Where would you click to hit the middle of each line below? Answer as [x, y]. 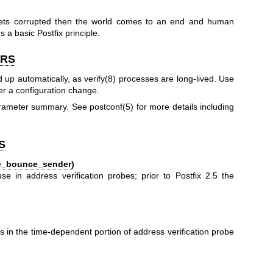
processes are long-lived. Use [175, 78]
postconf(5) [112, 107]
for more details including [184, 107]
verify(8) [100, 78]
